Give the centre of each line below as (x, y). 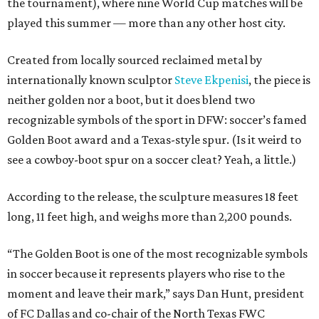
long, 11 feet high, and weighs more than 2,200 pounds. (150, 217)
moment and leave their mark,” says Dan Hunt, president (156, 294)
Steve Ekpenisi (211, 80)
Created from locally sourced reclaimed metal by (135, 60)
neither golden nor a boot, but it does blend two (131, 100)
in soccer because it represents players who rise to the (146, 274)
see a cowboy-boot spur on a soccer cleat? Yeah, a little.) (152, 160)
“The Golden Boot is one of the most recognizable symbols (157, 254)
